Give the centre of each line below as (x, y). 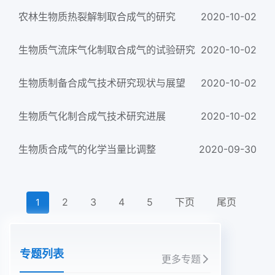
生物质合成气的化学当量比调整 (87, 149)
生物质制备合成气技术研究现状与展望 (102, 83)
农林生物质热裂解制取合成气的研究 (97, 17)
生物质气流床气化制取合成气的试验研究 (107, 50)
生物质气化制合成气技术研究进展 (92, 116)
